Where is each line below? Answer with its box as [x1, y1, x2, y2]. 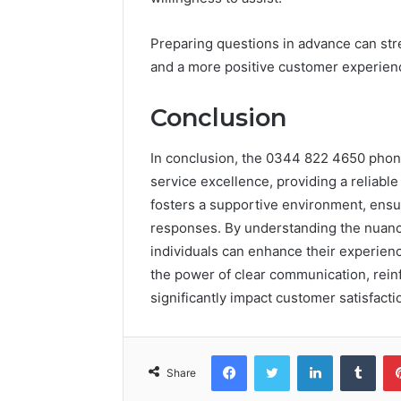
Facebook [246, 346, 301, 362]
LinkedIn [332, 346, 379, 362]
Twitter [289, 346, 328, 362]
